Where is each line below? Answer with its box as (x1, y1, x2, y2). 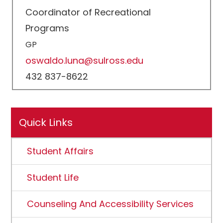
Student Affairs (27, 145, 94, 157)
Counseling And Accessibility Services (27, 198, 194, 210)
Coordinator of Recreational (25, 6, 151, 18)
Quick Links (19, 115, 73, 129)
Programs (25, 22, 70, 34)
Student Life (27, 171, 79, 184)
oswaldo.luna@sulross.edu (25, 54, 144, 67)
